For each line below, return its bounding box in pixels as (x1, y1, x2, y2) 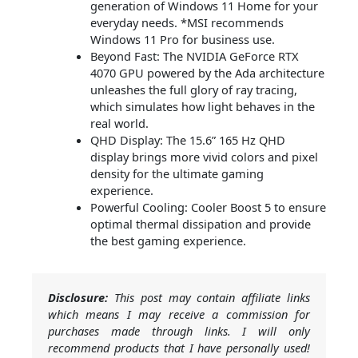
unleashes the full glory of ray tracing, (89, 82, 297, 98)
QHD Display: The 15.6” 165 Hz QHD (89, 132, 285, 149)
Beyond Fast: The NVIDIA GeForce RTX (89, 48, 299, 65)
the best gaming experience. (89, 233, 246, 249)
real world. (89, 115, 149, 132)
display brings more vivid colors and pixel (89, 149, 318, 165)
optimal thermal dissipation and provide (89, 216, 311, 233)
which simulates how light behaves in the (89, 98, 315, 115)
